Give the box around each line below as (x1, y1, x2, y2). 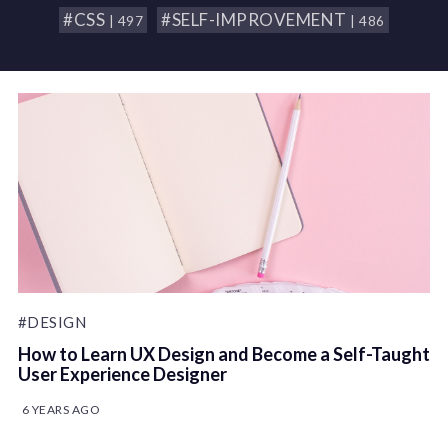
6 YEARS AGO (21, 402, 101, 418)
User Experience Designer (17, 363, 227, 386)
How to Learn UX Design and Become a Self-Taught (17, 343, 430, 366)
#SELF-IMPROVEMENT (161, 9, 351, 30)
